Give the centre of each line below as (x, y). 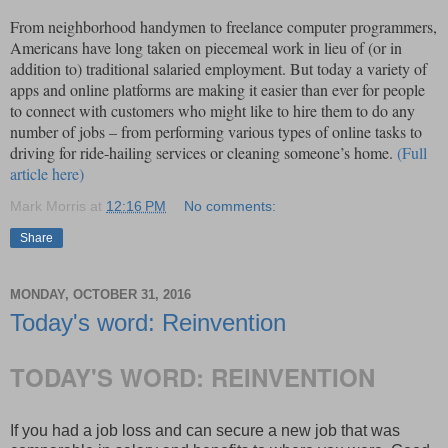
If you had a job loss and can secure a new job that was (205, 430)
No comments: (230, 205)
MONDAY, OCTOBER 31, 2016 (100, 294)
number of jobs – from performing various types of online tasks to (216, 131)
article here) (47, 173)
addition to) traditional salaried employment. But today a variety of (218, 68)
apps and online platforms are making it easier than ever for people (217, 89)
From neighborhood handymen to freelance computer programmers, (223, 26)
